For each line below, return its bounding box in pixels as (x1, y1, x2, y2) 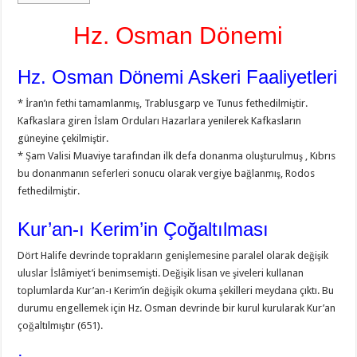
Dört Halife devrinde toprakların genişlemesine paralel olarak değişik (18, 249, 329, 261)
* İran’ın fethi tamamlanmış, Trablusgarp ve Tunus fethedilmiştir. (18, 97, 308, 109)
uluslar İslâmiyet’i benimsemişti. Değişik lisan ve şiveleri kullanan (18, 267, 304, 279)
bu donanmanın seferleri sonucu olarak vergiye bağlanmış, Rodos (18, 167, 316, 179)
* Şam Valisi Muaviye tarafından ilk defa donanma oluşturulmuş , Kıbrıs (18, 150, 336, 162)
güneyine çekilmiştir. (18, 132, 109, 144)
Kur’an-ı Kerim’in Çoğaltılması (18, 218, 269, 240)
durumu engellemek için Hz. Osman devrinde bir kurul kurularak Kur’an (18, 302, 336, 314)
